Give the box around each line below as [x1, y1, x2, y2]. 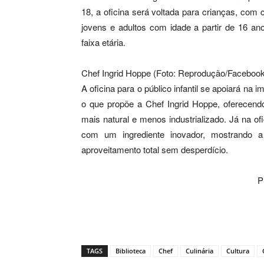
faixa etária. [81, 36, 126, 48]
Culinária [186, 246, 213, 255]
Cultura [226, 246, 249, 255]
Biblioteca [115, 246, 146, 255]
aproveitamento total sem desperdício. [81, 143, 228, 156]
